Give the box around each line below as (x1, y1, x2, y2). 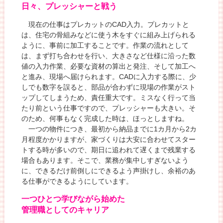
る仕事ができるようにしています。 (21, 177, 133, 185)
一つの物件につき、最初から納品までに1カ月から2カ (21, 124, 197, 133)
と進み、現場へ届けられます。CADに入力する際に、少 (21, 72, 197, 81)
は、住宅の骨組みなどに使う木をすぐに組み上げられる (21, 30, 196, 39)
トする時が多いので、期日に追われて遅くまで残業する (21, 145, 196, 154)
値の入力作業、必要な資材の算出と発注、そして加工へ (21, 62, 196, 70)
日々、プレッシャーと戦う (21, 2, 117, 11)
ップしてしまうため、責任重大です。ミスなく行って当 (21, 93, 196, 102)
